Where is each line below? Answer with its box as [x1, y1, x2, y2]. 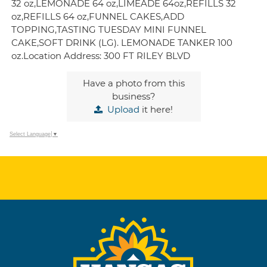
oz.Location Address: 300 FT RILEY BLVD [11, 50, 191, 61]
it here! [139, 104, 173, 115]
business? [111, 91, 156, 102]
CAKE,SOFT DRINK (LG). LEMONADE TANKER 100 [11, 37, 233, 48]
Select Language [10, 131, 51, 138]
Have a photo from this [82, 77, 185, 89]
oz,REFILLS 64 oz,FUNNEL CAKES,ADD [11, 11, 185, 22]
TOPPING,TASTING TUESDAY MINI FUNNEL [11, 24, 207, 35]
